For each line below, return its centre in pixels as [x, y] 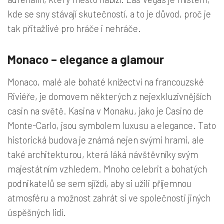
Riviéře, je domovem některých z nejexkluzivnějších [109, 96]
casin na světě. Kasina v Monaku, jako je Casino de [105, 110]
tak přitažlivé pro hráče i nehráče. [74, 28]
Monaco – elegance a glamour [86, 59]
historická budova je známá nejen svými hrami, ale [106, 139]
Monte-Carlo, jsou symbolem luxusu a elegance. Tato [112, 125]
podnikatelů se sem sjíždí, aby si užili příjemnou [99, 183]
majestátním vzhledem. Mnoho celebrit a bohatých [107, 168]
